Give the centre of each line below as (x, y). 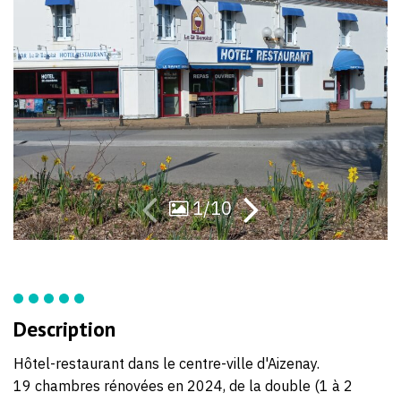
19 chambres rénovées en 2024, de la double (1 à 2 (183, 385)
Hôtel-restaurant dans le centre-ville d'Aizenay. (166, 363)
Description (64, 328)
